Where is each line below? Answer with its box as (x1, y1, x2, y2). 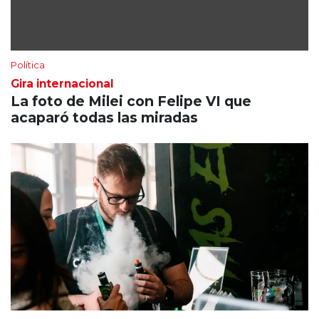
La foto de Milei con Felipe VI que (11, 92, 251, 110)
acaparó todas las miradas (11, 108, 198, 126)
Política (11, 58, 45, 70)
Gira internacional (11, 76, 114, 90)
